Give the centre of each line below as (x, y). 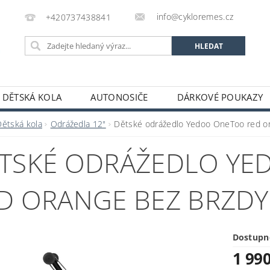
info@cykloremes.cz (194, 17)
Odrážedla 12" (78, 124)
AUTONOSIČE (119, 97)
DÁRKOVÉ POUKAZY (220, 97)
